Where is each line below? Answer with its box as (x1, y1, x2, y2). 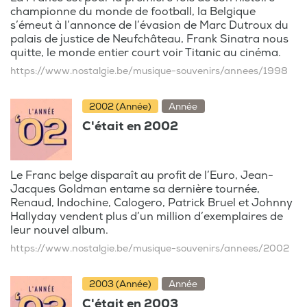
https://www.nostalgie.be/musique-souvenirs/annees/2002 (10, 242, 289, 254)
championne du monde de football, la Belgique (10, 4, 256, 19)
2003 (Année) (89, 278, 152, 290)
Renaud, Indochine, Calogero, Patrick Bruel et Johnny (10, 195, 293, 210)
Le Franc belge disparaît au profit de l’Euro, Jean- (10, 168, 273, 182)
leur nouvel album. (10, 223, 108, 237)
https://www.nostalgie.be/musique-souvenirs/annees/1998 (10, 64, 288, 77)
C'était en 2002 (82, 118, 178, 134)
